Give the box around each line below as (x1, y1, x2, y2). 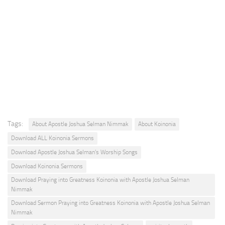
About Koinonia (138, 121, 176, 128)
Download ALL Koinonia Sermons (11, 135, 94, 142)
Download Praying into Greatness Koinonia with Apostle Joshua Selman (11, 176, 189, 184)
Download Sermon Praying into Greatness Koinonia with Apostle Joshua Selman (11, 199, 210, 207)
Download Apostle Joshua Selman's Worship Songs (11, 149, 138, 156)
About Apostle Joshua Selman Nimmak (32, 121, 129, 128)
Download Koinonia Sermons (11, 163, 83, 170)
